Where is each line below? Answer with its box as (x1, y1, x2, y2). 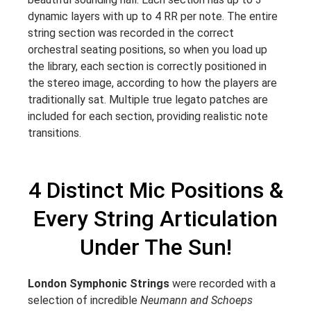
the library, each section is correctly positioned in (28, 60, 267, 74)
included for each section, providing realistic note (28, 110, 268, 124)
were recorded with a (172, 277, 276, 291)
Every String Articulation (33, 205, 278, 233)
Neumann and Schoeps (140, 294, 253, 308)
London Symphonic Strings (28, 277, 172, 291)
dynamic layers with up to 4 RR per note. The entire (28, 10, 278, 24)
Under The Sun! (79, 234, 232, 261)
